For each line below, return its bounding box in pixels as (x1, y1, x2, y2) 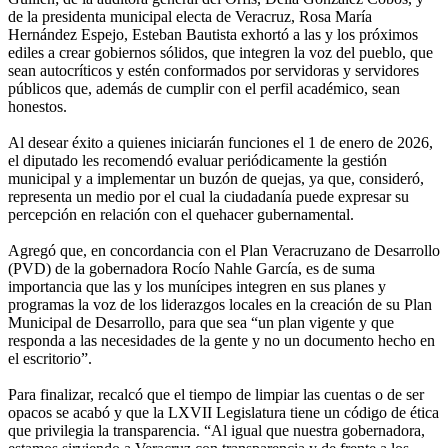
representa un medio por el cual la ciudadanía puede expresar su (8, 187, 409, 205)
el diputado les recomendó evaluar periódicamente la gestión (8, 151, 387, 169)
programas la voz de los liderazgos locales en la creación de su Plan (8, 295, 432, 313)
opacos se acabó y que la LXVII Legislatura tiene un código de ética (8, 403, 439, 421)
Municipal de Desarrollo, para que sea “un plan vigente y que (8, 313, 394, 331)
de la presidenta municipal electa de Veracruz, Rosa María (8, 7, 372, 25)
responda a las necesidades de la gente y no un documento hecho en (8, 331, 435, 349)
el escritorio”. (8, 349, 92, 367)
